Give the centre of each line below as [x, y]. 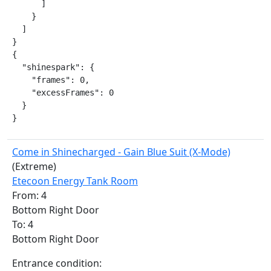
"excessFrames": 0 [63, 93]
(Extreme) [34, 166]
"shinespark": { [53, 67]
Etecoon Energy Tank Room [75, 181]
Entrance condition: [57, 263]
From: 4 [29, 195]
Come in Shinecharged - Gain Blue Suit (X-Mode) [121, 152]
